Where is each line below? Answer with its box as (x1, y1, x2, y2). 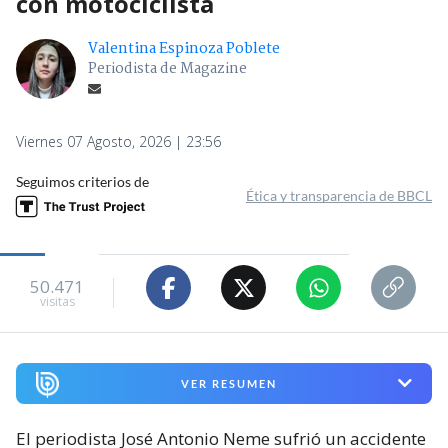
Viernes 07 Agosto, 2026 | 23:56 (16, 132, 221, 152)
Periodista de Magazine (88, 57, 247, 82)
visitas (39, 292, 75, 310)
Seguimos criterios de (16, 173, 149, 191)
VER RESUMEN (180, 376, 277, 390)
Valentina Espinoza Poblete (88, 37, 280, 62)
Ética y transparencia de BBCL (246, 187, 432, 205)
